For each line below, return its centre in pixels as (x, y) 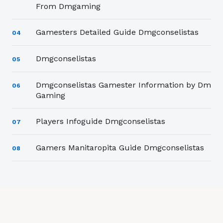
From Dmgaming (68, 6)
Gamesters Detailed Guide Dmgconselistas (117, 32)
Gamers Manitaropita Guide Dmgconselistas (120, 147)
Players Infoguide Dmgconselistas (101, 121)
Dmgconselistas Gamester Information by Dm (123, 85)
